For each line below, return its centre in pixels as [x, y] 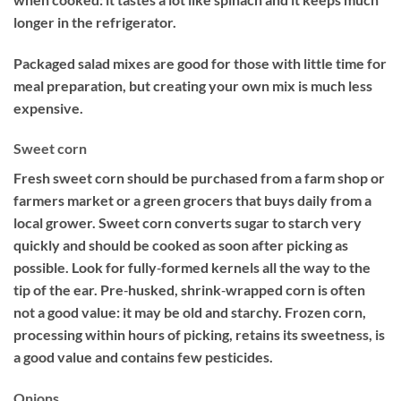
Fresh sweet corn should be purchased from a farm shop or [199, 178]
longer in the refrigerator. [95, 21]
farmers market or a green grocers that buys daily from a [192, 200]
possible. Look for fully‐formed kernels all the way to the [192, 268]
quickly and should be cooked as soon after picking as [181, 245]
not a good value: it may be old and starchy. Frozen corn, [190, 312]
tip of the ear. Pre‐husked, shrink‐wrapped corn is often [189, 290]
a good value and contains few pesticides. [143, 357]
